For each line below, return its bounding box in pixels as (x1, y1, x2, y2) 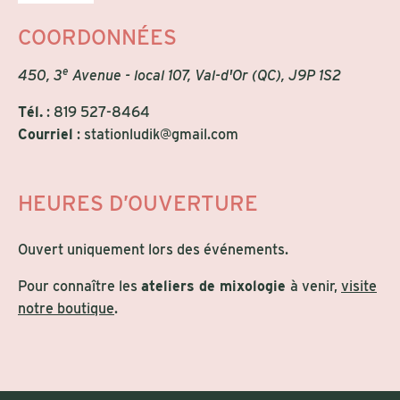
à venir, (290, 278, 341, 296)
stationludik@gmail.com (84, 126, 238, 144)
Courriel (18, 126, 73, 144)
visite (341, 278, 377, 296)
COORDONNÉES (18, 24, 177, 51)
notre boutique (18, 300, 114, 318)
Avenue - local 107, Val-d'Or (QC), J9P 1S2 (69, 67, 341, 85)
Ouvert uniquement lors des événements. (18, 241, 288, 259)
